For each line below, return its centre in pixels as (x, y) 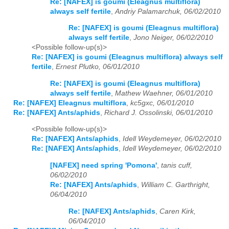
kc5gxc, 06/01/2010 (162, 103)
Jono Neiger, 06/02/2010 (173, 38)
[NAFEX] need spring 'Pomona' (104, 165)
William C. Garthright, (176, 185)
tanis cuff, (177, 165)
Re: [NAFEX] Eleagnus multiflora (70, 103)
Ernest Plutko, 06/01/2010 (98, 67)
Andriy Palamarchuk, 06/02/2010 (168, 11)
